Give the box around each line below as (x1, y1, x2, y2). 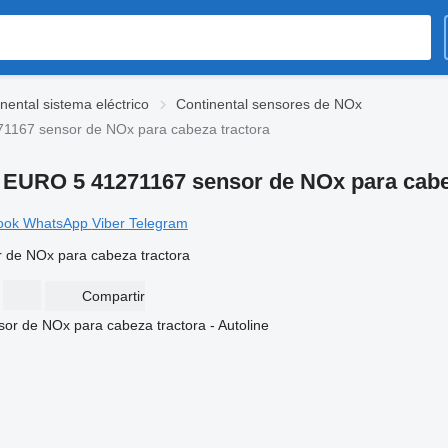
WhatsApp (22, 214, 92, 231)
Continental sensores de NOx (176, 96, 362, 112)
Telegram (128, 214, 188, 231)
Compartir (81, 288, 145, 304)
